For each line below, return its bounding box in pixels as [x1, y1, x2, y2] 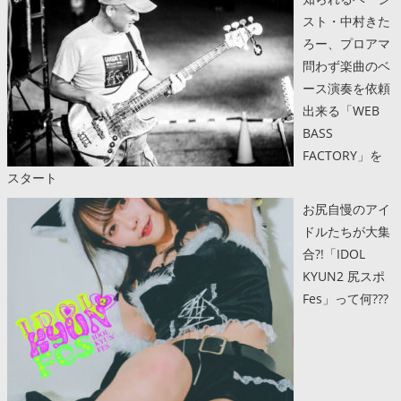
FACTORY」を [303, 146, 382, 164]
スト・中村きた [303, 12, 390, 30]
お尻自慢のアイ [303, 200, 390, 218]
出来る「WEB [303, 101, 380, 119]
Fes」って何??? [303, 289, 388, 307]
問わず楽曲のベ [303, 56, 390, 74]
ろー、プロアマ [303, 34, 390, 52]
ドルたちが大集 [303, 222, 390, 240]
